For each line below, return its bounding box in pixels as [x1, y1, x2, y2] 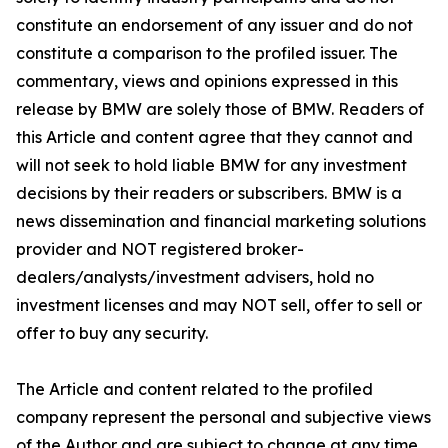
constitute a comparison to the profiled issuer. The [16, 43, 398, 63]
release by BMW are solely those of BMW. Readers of [16, 99, 424, 119]
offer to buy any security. [16, 323, 208, 343]
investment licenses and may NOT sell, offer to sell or [16, 295, 422, 315]
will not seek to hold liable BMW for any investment [16, 155, 407, 175]
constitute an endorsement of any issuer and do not [16, 15, 413, 35]
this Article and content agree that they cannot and [16, 127, 413, 147]
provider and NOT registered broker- [16, 239, 304, 259]
